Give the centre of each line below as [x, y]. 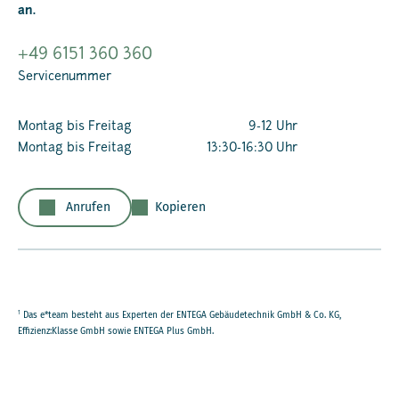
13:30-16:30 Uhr [252, 149]
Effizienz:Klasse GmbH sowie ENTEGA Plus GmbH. [116, 332]
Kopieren [180, 208]
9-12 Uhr [273, 127]
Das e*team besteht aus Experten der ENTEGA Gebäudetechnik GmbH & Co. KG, [181, 316]
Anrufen [88, 208]
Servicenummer [65, 77]
